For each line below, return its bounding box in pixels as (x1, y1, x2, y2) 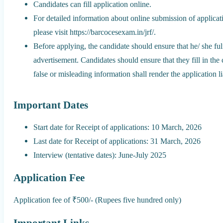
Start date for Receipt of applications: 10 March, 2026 (33, 122, 202, 132)
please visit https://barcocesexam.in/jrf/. (33, 27, 156, 37)
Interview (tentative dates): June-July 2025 (33, 150, 167, 160)
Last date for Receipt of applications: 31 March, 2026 (33, 136, 201, 146)
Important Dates (13, 99, 89, 111)
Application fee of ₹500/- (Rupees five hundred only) (13, 195, 182, 205)
